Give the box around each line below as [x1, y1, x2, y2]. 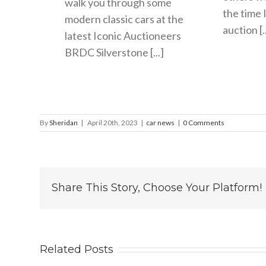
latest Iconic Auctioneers [65, 28, 182, 42]
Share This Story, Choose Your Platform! [51, 180, 262, 194]
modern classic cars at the [65, 12, 184, 26]
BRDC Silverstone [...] [65, 45, 164, 59]
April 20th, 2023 [87, 118, 138, 127]
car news [145, 118, 175, 127]
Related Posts [39, 242, 113, 256]
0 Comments [182, 118, 224, 127]
